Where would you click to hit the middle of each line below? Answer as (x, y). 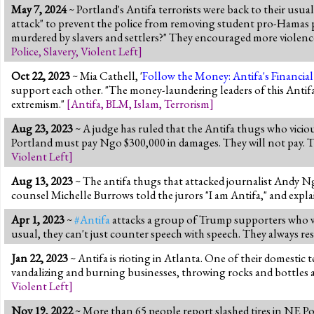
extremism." (39, 103)
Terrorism (187, 103)
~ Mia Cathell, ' (106, 75)
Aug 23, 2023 (42, 128)
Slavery (60, 51)
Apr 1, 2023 (38, 219)
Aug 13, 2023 (42, 180)
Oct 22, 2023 (41, 75)
